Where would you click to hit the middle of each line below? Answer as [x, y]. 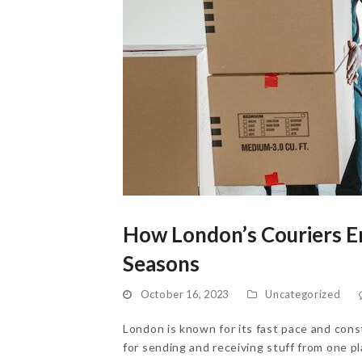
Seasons [161, 263]
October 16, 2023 [184, 294]
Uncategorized [303, 294]
